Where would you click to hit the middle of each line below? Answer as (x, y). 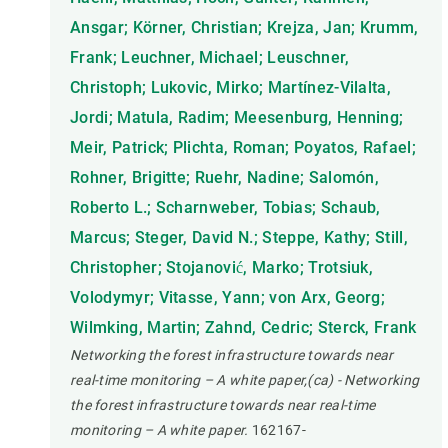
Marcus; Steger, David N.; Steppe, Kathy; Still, (239, 238)
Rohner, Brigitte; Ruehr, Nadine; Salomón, (225, 178)
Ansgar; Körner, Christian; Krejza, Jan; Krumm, (244, 28)
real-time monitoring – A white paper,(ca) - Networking (245, 380)
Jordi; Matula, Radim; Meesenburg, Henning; (237, 118)
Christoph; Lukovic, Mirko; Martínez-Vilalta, (231, 88)
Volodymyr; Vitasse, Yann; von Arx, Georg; (228, 298)
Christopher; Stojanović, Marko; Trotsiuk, (222, 268)
